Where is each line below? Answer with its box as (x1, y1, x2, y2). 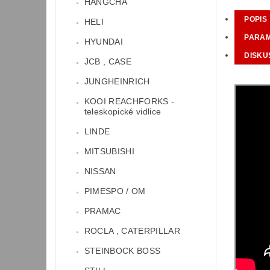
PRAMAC (84, 206, 121, 216)
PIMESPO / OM (84, 186, 146, 196)
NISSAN (84, 166, 116, 177)
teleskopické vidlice (84, 107, 162, 117)
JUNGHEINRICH (84, 77, 150, 87)
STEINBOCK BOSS (84, 246, 161, 256)
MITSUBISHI (84, 146, 134, 157)
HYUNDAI (84, 37, 124, 47)
